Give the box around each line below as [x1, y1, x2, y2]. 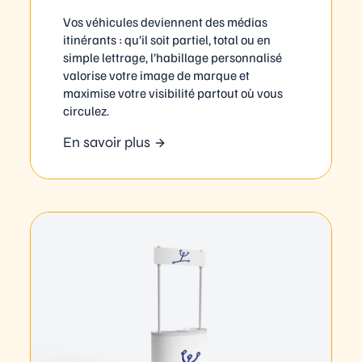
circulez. [63, 102, 110, 119]
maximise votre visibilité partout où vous [63, 84, 284, 101]
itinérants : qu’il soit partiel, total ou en [63, 31, 271, 48]
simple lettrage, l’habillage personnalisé [63, 48, 283, 65]
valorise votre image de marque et [63, 66, 250, 83]
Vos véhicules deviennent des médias [63, 13, 268, 30]
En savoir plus [63, 133, 151, 151]
